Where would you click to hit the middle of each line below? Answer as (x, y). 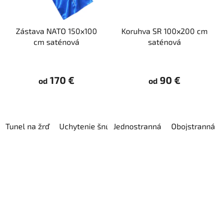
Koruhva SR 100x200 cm (165, 31)
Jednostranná (137, 126)
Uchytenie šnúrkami (95, 126)
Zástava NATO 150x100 (56, 31)
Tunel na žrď (27, 126)
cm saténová (56, 41)
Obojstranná (193, 126)
